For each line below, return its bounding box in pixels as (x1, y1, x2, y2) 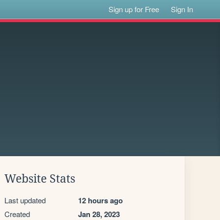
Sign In (171, 4, 193, 14)
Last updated (4, 195, 46, 205)
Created (4, 209, 30, 219)
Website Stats (4, 172, 75, 185)
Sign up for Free (109, 4, 160, 14)
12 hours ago (78, 195, 123, 206)
